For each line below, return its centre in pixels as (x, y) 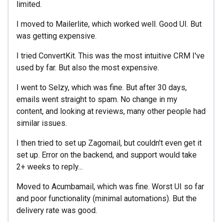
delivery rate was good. (57, 210)
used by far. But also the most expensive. (88, 67)
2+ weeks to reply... (50, 166)
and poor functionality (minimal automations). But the (107, 198)
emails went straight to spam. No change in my (97, 99)
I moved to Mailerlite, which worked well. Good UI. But (109, 24)
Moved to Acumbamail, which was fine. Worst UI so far (110, 186)
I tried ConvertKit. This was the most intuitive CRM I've (111, 55)
